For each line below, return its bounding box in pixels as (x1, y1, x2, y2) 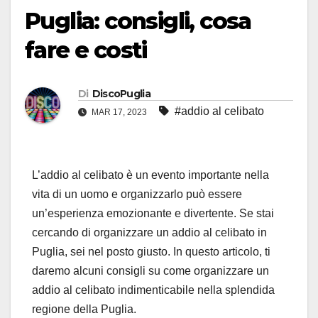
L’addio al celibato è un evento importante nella (32, 169, 269, 182)
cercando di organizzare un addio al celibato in (32, 226, 267, 239)
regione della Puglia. (32, 303, 136, 316)
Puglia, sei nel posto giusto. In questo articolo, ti (32, 246, 270, 258)
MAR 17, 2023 (89, 107, 149, 118)
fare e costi (25, 36, 147, 64)
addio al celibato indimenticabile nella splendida (32, 284, 275, 297)
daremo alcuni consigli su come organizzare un (32, 265, 269, 278)
